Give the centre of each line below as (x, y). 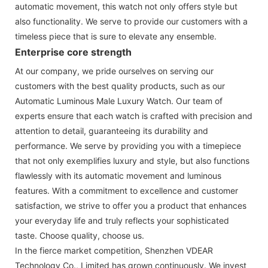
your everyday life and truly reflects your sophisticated (122, 220)
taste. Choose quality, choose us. (80, 235)
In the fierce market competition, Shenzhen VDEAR (114, 250)
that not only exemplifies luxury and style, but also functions (132, 160)
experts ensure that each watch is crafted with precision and (134, 115)
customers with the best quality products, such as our (120, 86)
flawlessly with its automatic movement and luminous (118, 175)
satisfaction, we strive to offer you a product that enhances (131, 205)
